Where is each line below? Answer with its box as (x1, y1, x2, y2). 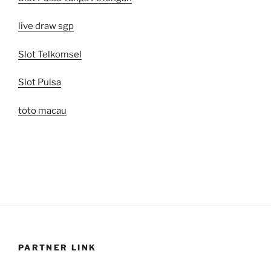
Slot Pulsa (18, 77, 61, 88)
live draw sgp (18, 21, 74, 32)
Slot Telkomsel (18, 48, 82, 60)
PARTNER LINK (18, 242, 97, 252)
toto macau (18, 105, 67, 116)
